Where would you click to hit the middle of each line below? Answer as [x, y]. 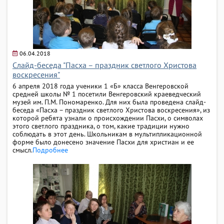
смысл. [22, 150]
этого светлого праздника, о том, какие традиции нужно [101, 126]
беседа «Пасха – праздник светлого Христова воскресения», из [111, 110]
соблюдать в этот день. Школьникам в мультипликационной [107, 134]
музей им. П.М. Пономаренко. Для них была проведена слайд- [109, 102]
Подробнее [50, 150]
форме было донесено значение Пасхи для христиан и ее [103, 142]
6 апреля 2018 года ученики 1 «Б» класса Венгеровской [100, 86]
